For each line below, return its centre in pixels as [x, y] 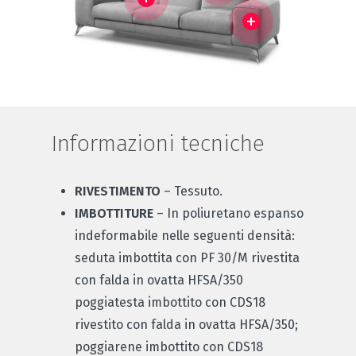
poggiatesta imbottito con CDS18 [170, 302]
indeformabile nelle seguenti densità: [185, 235]
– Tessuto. [192, 191]
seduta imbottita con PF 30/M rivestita [187, 257]
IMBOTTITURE [114, 213]
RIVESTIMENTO [118, 191]
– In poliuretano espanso [228, 213]
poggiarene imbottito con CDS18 [169, 346]
